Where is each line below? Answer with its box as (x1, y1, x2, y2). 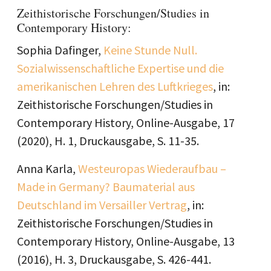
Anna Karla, (17, 161, 78, 176)
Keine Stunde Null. (103, 42, 197, 57)
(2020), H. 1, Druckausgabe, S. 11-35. (17, 133, 201, 148)
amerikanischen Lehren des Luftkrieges (17, 79, 213, 94)
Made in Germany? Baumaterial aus (17, 179, 195, 194)
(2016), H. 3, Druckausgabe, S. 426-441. (17, 252, 211, 267)
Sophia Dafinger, (17, 42, 103, 57)
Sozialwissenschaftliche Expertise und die (17, 60, 224, 76)
